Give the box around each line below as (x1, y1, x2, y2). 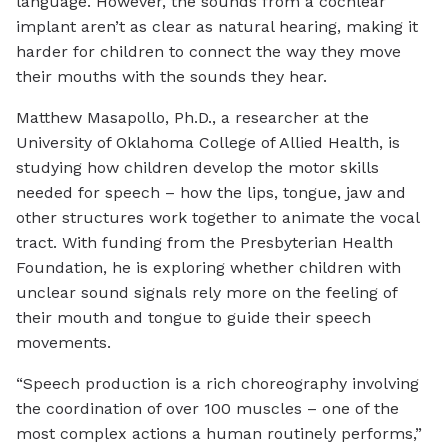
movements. (16, 333, 111, 353)
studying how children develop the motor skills (16, 158, 379, 178)
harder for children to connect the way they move (16, 42, 401, 62)
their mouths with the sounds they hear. (16, 67, 327, 87)
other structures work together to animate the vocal (16, 208, 419, 228)
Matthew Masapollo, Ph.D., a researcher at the (16, 108, 369, 128)
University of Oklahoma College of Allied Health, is (16, 133, 400, 153)
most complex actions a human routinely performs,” (16, 424, 422, 444)
